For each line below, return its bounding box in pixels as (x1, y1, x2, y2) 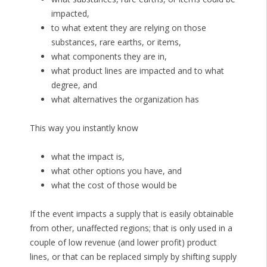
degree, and (51, 79, 97, 91)
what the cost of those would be (51, 179, 177, 191)
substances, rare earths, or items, (51, 36, 181, 48)
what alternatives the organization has (51, 94, 199, 105)
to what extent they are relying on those (51, 22, 206, 34)
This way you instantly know (29, 122, 138, 134)
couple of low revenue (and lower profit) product (29, 237, 217, 249)
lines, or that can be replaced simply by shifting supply (29, 251, 237, 263)
